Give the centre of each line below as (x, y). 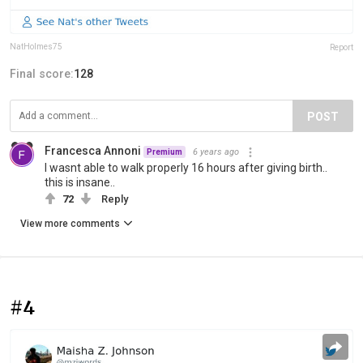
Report (342, 48)
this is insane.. (80, 183)
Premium (164, 152)
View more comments (70, 224)
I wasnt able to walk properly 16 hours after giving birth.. (186, 168)
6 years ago (216, 152)
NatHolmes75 (36, 47)
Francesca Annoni (93, 151)
